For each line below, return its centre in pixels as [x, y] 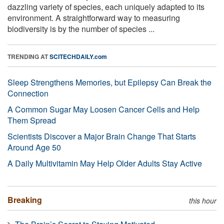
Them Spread [32, 120]
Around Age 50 [34, 147]
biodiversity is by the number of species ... [81, 28]
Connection [28, 93]
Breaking [25, 199]
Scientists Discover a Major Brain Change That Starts [102, 136]
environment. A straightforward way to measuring [94, 17]
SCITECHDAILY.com [78, 56]
